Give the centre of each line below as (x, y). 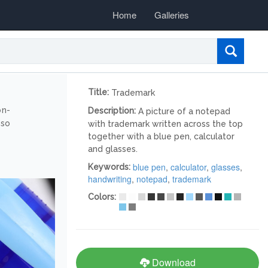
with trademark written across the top (165, 124)
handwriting (110, 179)
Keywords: (110, 167)
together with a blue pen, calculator (161, 137)
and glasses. (113, 149)
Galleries (172, 15)
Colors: (103, 197)
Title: (100, 92)
